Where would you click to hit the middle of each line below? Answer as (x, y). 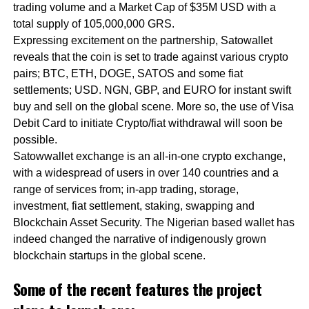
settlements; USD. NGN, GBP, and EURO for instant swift (152, 90)
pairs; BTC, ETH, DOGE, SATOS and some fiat (128, 74)
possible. (35, 140)
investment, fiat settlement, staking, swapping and (133, 206)
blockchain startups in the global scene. (109, 256)
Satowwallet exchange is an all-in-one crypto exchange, (149, 157)
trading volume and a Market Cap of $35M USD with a (144, 8)
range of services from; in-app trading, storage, (126, 190)
